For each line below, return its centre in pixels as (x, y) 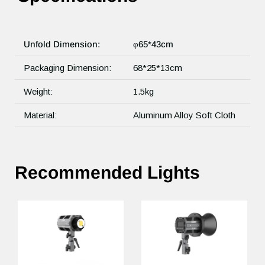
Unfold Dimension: (62, 44)
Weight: (38, 91)
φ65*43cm (154, 44)
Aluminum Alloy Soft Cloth (184, 115)
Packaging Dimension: (67, 67)
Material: (40, 115)
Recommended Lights (107, 172)
